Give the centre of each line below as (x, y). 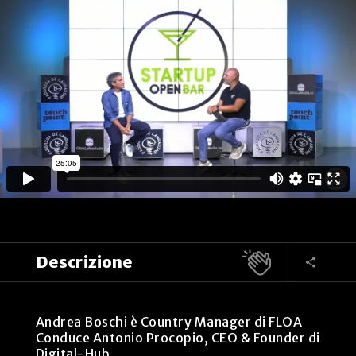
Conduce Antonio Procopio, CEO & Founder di (178, 337)
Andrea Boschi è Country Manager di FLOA (170, 321)
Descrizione (84, 261)
